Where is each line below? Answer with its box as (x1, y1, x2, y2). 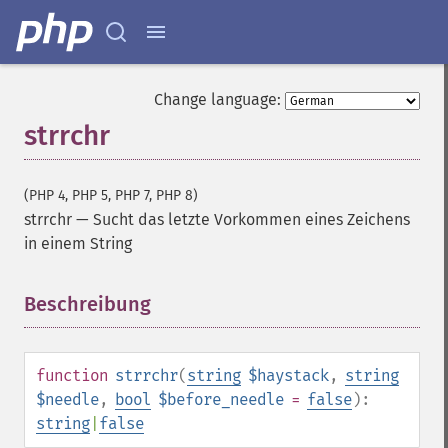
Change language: (154, 90, 281, 109)
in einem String (24, 234, 132, 253)
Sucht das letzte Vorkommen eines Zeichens (93, 210, 410, 229)
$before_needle (158, 390, 284, 409)
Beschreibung (24, 292, 151, 316)
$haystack (248, 366, 329, 385)
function (36, 366, 108, 385)
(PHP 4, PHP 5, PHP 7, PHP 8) (24, 187, 198, 204)
